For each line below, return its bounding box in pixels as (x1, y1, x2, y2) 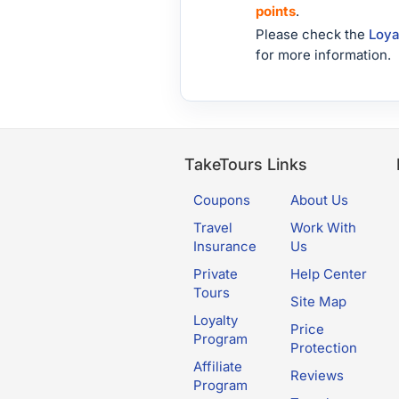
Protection (289, 339, 357, 356)
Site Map (289, 293, 346, 310)
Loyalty (193, 312, 238, 329)
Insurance (193, 238, 256, 255)
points (256, 3, 296, 20)
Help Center (289, 265, 367, 282)
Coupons (193, 191, 250, 208)
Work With (289, 219, 356, 236)
